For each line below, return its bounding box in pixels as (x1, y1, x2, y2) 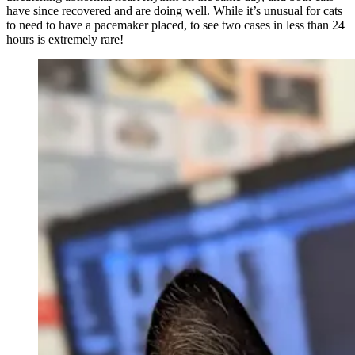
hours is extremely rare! (6, 32, 124, 46)
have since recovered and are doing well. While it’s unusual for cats (6, 3, 342, 17)
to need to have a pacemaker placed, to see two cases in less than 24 (6, 17, 345, 32)
